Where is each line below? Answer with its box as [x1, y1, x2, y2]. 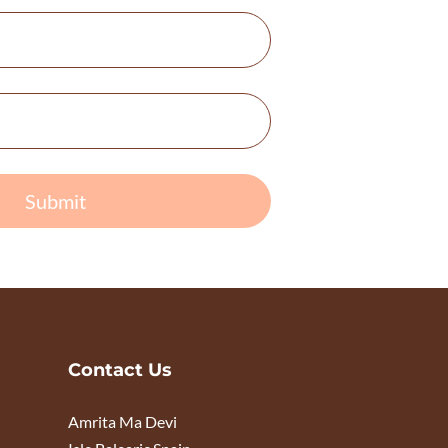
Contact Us [68, 359, 173, 381]
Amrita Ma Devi [68, 412, 178, 431]
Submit [25, 189, 87, 213]
